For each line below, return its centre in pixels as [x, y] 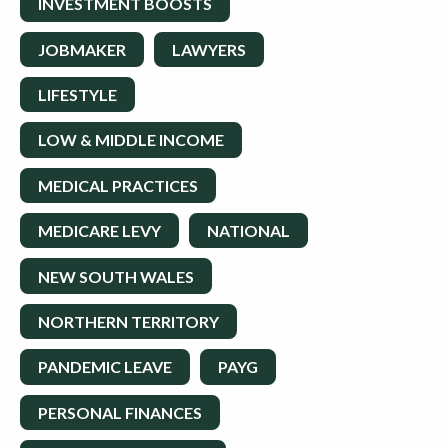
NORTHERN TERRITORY [128, 321]
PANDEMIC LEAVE [105, 367]
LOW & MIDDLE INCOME [131, 140]
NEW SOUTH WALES [116, 276]
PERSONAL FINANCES [120, 412]
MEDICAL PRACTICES [118, 185]
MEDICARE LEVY [99, 231]
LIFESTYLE [77, 95]
